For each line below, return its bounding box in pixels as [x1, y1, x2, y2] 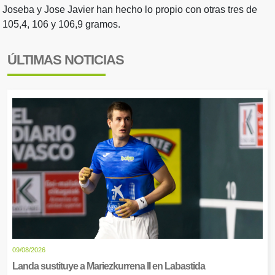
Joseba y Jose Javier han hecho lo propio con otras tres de [2, 4, 257, 15]
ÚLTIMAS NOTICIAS [7, 52, 124, 68]
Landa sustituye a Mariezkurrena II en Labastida [12, 261, 205, 272]
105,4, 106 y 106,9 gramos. [2, 18, 120, 29]
